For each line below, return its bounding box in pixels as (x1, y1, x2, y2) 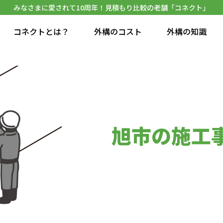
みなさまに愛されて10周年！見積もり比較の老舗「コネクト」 (13, 2, 210, 12)
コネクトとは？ (13, 25, 69, 37)
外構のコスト (94, 25, 142, 37)
